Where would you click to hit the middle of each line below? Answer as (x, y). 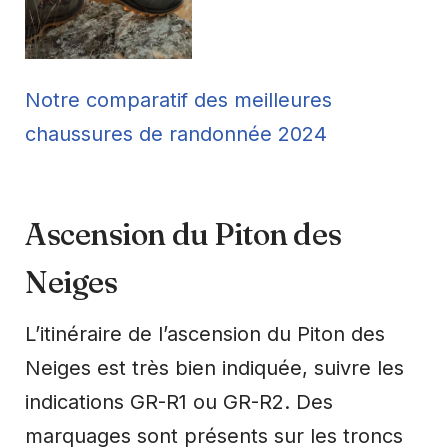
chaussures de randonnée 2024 (176, 133)
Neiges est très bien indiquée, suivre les (214, 367)
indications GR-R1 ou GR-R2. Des (179, 401)
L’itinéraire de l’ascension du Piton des (205, 333)
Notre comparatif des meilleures (178, 99)
